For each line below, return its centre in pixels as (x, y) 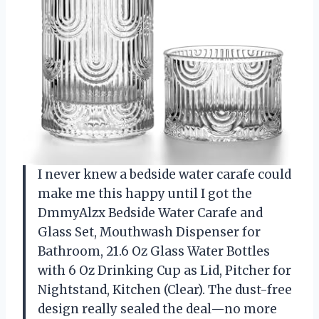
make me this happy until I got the (145, 193)
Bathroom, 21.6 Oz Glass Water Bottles (154, 251)
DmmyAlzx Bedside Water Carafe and (150, 213)
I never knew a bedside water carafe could (164, 174)
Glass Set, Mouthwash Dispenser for (149, 232)
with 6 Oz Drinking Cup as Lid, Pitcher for (164, 270)
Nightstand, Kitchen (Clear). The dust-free (165, 289)
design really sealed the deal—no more (157, 309)
